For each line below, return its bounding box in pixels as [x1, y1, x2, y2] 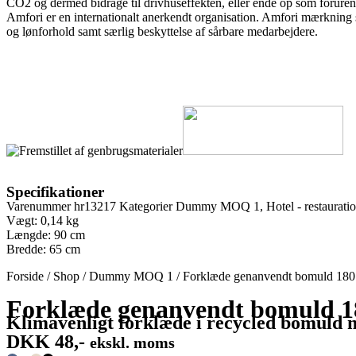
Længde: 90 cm [6, 228, 85, 242]
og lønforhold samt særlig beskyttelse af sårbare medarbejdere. [6, 25, 318, 38]
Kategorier [119, 199, 172, 213]
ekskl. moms [90, 334, 175, 351]
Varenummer [6, 199, 74, 213]
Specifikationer [6, 184, 104, 200]
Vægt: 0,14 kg [6, 214, 79, 227]
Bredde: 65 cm [6, 242, 80, 256]
